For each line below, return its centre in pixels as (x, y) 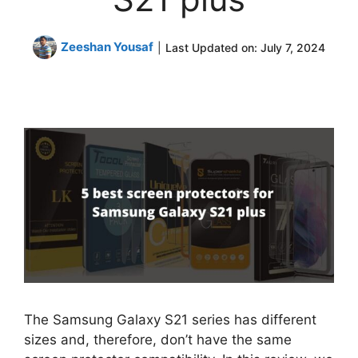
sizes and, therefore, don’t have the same (158, 339)
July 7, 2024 (293, 47)
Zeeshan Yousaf (107, 47)
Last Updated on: (213, 47)
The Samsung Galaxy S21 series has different (170, 319)
